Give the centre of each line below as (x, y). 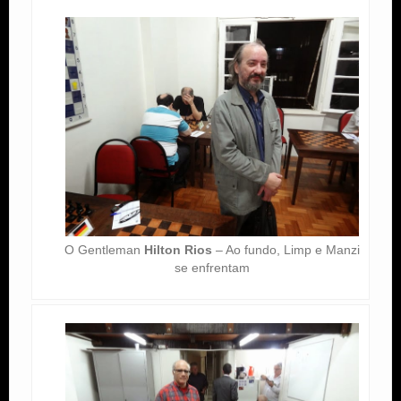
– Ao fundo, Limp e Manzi (286, 250)
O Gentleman (104, 250)
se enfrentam (212, 268)
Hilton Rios (178, 250)
